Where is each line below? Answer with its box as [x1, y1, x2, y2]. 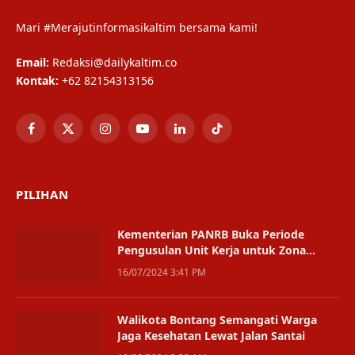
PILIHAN [16, 186, 69, 203]
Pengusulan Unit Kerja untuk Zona [117, 242, 306, 258]
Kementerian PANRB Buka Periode [117, 227, 304, 242]
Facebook [29, 128, 79, 143]
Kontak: [16, 73, 59, 89]
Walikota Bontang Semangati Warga [117, 312, 317, 328]
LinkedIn [178, 128, 225, 143]
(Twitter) [67, 144, 111, 160]
